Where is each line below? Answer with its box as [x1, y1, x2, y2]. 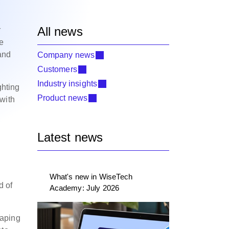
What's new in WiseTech [49, 172, 133, 181]
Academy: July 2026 [49, 184, 120, 192]
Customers [37, 65, 77, 74]
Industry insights [37, 79, 98, 88]
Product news [37, 94, 88, 102]
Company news [37, 51, 95, 59]
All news [37, 25, 83, 38]
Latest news [37, 130, 103, 144]
